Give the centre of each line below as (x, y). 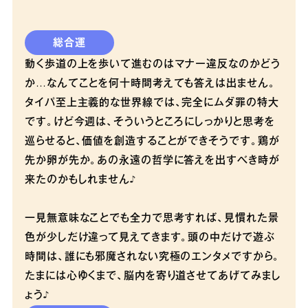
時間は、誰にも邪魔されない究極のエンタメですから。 (152, 257)
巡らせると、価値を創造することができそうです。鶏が (152, 142)
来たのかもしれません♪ (80, 180)
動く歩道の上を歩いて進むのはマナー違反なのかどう (153, 65)
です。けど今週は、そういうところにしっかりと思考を (150, 123)
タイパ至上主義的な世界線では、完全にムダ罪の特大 (152, 103)
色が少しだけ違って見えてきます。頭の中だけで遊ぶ (150, 238)
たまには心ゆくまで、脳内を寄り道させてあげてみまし (153, 277)
